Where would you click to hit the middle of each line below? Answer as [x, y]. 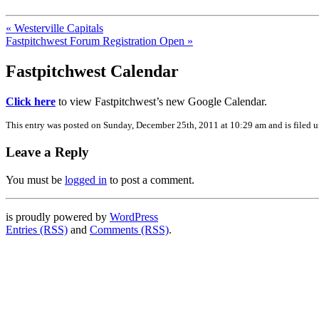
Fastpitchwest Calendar [92, 72]
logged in [86, 179]
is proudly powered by [58, 216]
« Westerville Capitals [54, 28]
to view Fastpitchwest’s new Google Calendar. [161, 102]
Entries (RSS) [37, 229]
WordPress [134, 216]
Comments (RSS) [129, 229]
